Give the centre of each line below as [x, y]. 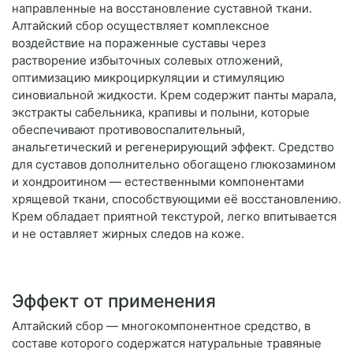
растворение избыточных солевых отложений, [147, 61]
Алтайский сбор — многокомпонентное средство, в [161, 326]
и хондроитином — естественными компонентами [158, 182]
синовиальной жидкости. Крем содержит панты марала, [174, 95]
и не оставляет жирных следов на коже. [128, 234]
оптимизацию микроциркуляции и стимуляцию [148, 78]
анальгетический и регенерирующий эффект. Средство [173, 147]
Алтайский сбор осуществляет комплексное [141, 26]
